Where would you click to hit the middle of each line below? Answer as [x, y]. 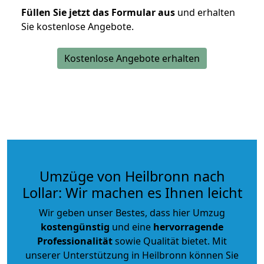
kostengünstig [75, 227]
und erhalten [205, 12]
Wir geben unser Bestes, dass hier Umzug [132, 212]
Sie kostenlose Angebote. [77, 26]
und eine [131, 227]
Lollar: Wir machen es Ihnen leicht [132, 192]
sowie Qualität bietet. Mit [170, 241]
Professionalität [75, 241]
